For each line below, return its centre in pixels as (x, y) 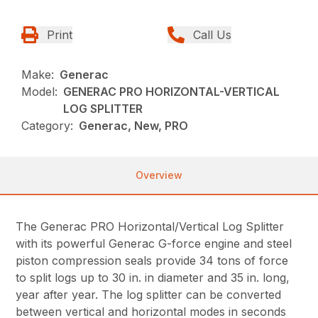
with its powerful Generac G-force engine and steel (154, 243)
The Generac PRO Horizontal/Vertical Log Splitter (150, 226)
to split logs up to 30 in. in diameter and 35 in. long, (153, 277)
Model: (40, 91)
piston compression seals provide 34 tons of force (152, 260)
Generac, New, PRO (134, 125)
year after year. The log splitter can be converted (149, 294)
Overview (159, 175)
